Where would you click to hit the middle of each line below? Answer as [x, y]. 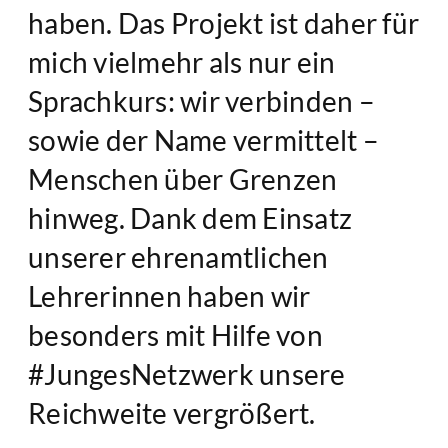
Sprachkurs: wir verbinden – [201, 100]
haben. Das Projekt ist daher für [223, 22]
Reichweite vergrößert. [172, 412]
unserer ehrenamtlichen [178, 256]
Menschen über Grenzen [183, 178]
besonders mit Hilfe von [175, 334]
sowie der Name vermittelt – [203, 139]
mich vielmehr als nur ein [182, 61]
